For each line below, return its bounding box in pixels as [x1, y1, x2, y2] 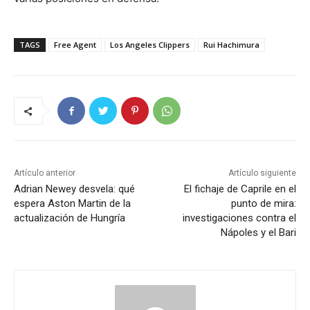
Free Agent [54, 39, 96, 51]
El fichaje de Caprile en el [183, 183, 296, 196]
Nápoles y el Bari [220, 226, 296, 239]
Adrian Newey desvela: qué [14, 183, 135, 196]
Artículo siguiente [228, 168, 296, 179]
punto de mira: [230, 197, 296, 210]
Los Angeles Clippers [110, 39, 190, 51]
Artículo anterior [14, 168, 75, 179]
